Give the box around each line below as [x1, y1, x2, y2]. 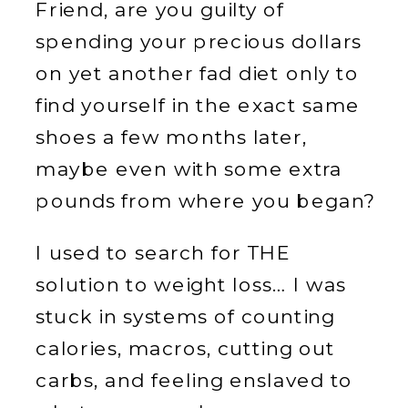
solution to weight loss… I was [36, 272, 347, 298]
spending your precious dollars [36, 29, 362, 54]
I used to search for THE [36, 240, 291, 266]
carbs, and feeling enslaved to [36, 368, 353, 393]
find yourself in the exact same [36, 93, 361, 117]
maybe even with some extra [36, 157, 342, 181]
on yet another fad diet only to [36, 61, 359, 86]
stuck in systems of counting [36, 304, 336, 330]
